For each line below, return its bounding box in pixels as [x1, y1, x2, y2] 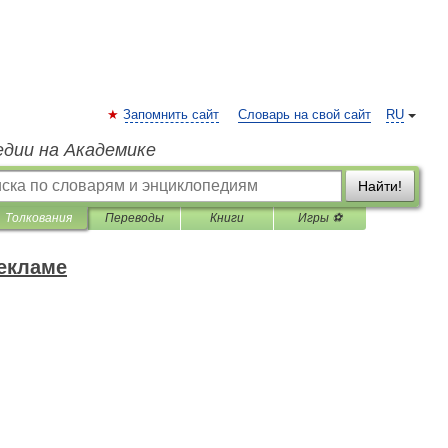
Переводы [104, 211, 164, 225]
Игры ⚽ [298, 211, 342, 225]
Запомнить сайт [123, 108, 219, 122]
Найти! [358, 178, 402, 194]
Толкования [5, 211, 72, 225]
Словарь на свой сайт [238, 108, 371, 122]
